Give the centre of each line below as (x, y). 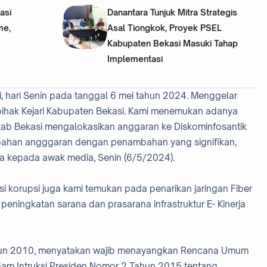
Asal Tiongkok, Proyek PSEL (164, 27)
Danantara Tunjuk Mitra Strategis (172, 12)
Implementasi (135, 58)
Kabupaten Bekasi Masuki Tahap (172, 43)
